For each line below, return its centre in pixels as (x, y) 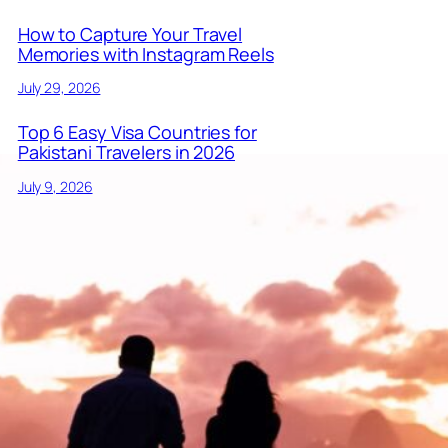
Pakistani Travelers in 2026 (126, 152)
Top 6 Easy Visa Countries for (137, 132)
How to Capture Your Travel (130, 33)
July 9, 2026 (55, 187)
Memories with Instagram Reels (145, 53)
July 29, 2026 (59, 88)
